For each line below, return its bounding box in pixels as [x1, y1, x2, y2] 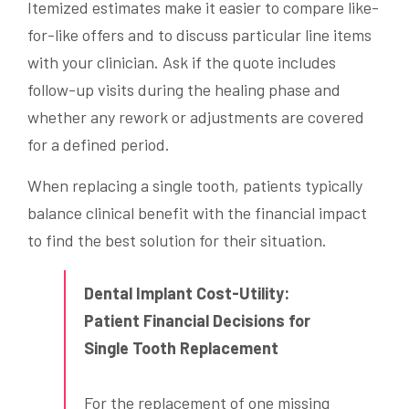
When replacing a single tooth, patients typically [27, 175, 362, 196]
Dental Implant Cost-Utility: [84, 283, 289, 304]
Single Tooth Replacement [84, 338, 278, 359]
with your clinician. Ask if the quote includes [27, 52, 336, 73]
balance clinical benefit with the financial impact [27, 203, 367, 224]
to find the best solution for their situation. [27, 230, 327, 251]
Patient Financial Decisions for [84, 310, 310, 331]
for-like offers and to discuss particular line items [27, 25, 372, 46]
